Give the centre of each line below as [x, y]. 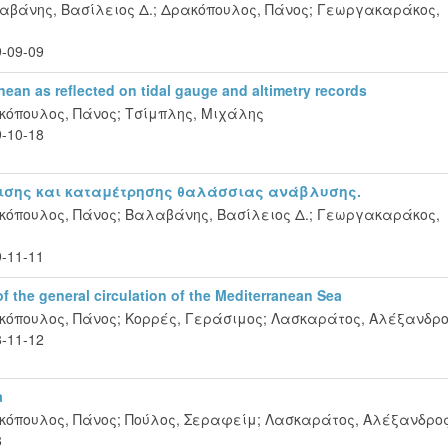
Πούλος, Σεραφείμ [191, 418]
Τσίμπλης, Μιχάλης [194, 112]
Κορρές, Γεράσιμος [194, 317]
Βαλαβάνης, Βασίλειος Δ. [217, 213]
